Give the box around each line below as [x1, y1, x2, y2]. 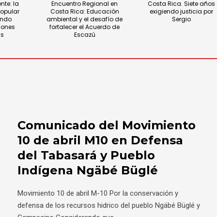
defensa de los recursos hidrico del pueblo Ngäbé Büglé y [17, 201, 200, 210]
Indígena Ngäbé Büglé [17, 163, 158, 177]
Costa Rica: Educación [50, 7, 119, 15]
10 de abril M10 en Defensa [17, 133, 183, 147]
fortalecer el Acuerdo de [49, 22, 120, 31]
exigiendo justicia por [150, 7, 214, 15]
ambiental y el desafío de [46, 15, 123, 23]
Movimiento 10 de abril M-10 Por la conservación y [17, 188, 178, 198]
